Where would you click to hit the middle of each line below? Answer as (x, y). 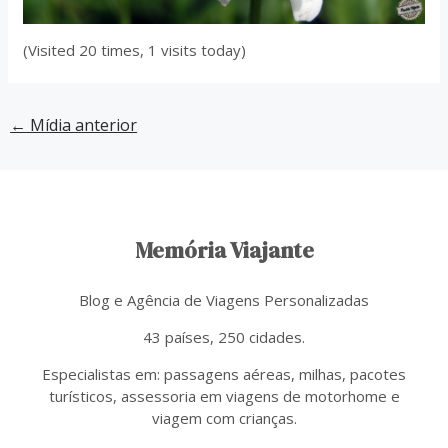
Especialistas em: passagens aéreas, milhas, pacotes (224, 374)
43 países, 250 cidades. (224, 337)
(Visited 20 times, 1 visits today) (135, 49)
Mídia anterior (82, 124)
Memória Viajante (224, 250)
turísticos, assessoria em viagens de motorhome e (224, 396)
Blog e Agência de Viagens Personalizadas (224, 300)
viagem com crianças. (224, 418)
